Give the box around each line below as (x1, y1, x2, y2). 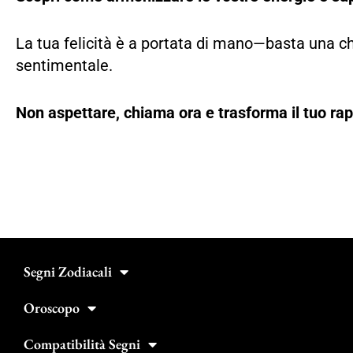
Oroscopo (24, 299, 80, 318)
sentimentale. (16, 56, 117, 75)
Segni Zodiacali (24, 262, 112, 281)
